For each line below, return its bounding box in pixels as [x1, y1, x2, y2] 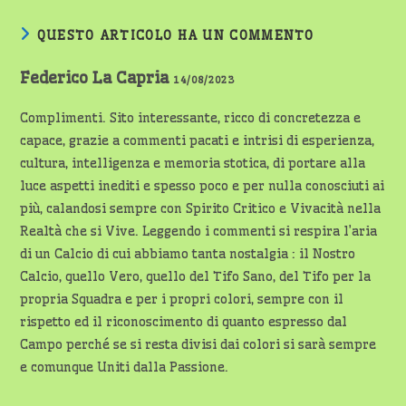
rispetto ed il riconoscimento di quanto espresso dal [20, 314, 348, 330]
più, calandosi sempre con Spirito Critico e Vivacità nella [20, 200, 382, 217]
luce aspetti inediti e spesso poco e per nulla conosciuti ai [20, 178, 385, 194]
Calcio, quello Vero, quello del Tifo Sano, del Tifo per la [20, 268, 372, 285]
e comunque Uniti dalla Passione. [20, 359, 229, 375]
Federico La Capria [20, 67, 174, 88]
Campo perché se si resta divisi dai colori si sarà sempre [20, 336, 377, 353]
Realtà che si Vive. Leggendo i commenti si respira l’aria [20, 223, 378, 239]
